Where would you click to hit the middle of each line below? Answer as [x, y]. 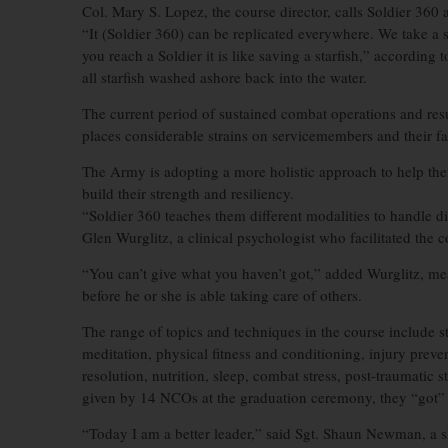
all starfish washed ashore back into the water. [227, 77]
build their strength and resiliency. [192, 193]
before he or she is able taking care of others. [224, 295]
